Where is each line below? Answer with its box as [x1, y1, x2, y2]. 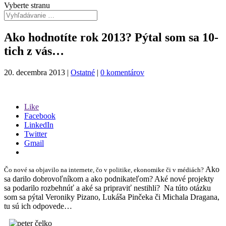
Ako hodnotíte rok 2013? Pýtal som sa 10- [4, 30, 218, 44]
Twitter [24, 129, 47, 138]
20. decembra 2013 [4, 68, 65, 77]
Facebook [24, 111, 55, 120]
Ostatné [71, 68, 95, 77]
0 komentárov [100, 68, 144, 77]
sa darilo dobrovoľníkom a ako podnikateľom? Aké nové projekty [4, 174, 214, 183]
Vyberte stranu [4, 1, 50, 10]
